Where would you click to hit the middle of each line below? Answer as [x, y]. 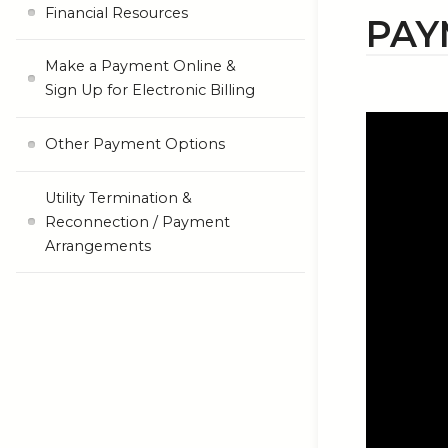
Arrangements [97, 245]
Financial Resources [116, 12]
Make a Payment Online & [140, 66]
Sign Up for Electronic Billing [149, 90]
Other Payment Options [134, 144]
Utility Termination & [118, 197]
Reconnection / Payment [137, 221]
